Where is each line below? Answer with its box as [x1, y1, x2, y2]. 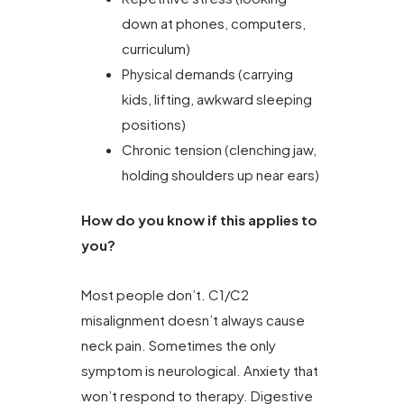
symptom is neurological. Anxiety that [81, 361, 318, 379]
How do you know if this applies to [81, 211, 317, 229]
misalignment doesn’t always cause [81, 310, 305, 328]
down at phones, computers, [122, 14, 306, 32]
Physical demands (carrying [122, 64, 293, 82]
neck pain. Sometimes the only [81, 335, 276, 353]
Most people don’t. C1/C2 [81, 285, 249, 303]
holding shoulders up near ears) [122, 165, 319, 183]
